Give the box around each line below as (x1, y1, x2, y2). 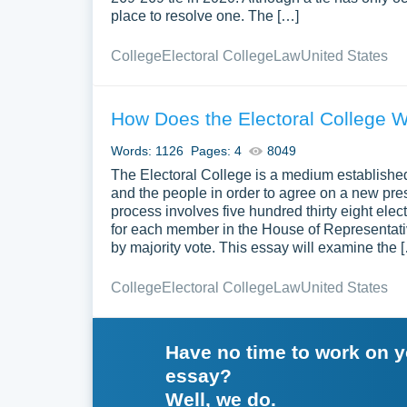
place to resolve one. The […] (111, 8, 299, 24)
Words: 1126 (111, 144, 184, 158)
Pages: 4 (191, 144, 242, 158)
